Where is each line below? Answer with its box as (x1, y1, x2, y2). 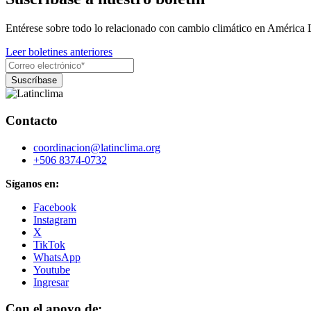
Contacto (6, 112, 58, 128)
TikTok (33, 238, 65, 251)
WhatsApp (33, 251, 81, 263)
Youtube (33, 263, 70, 276)
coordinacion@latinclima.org (33, 141, 160, 153)
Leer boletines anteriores (6, 46, 112, 58)
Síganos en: (6, 177, 59, 190)
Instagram (33, 213, 76, 226)
